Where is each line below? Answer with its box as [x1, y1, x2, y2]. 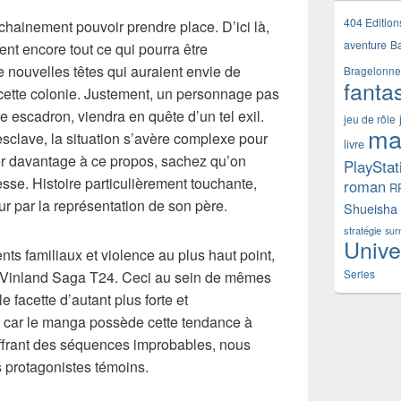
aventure [344, 37, 387, 53]
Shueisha [344, 200, 397, 218]
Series [344, 267, 375, 281]
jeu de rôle [344, 111, 396, 126]
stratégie [344, 223, 381, 237]
